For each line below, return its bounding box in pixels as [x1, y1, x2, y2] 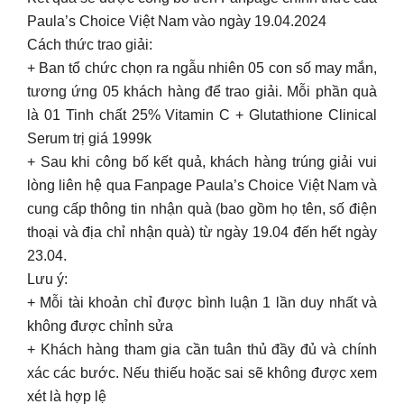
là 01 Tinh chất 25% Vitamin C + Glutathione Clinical [27, 107, 377, 123]
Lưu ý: [27, 271, 68, 287]
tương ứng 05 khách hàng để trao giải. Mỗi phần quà [27, 84, 377, 99]
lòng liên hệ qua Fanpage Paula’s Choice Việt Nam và [27, 178, 377, 193]
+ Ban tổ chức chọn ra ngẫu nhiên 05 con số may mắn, [27, 60, 377, 76]
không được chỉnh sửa [27, 318, 173, 334]
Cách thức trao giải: [27, 37, 152, 52]
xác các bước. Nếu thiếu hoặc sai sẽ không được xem [27, 365, 377, 381]
